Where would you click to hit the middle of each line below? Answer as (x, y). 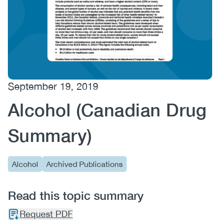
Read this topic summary (76, 195)
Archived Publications (84, 164)
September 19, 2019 (53, 86)
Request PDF (46, 214)
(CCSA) (44, 19)
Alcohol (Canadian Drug (107, 110)
